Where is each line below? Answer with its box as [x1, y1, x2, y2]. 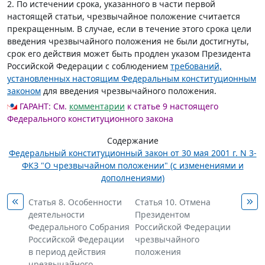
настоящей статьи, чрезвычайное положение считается [7, 11, 240, 22]
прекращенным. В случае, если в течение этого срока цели [7, 23, 251, 34]
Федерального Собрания [28, 221, 130, 232]
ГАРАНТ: [20, 101, 51, 112]
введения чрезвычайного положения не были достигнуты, [7, 35, 249, 47]
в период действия [28, 246, 106, 257]
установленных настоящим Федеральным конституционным [7, 73, 256, 84]
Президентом [135, 209, 190, 220]
